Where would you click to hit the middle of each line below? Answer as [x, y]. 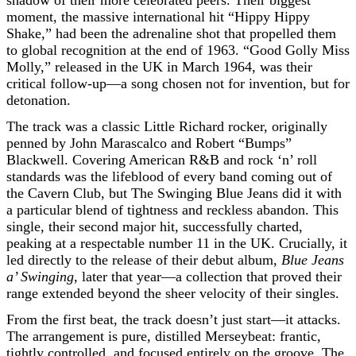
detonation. [39, 100]
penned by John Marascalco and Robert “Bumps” [149, 143]
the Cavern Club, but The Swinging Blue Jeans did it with [174, 193]
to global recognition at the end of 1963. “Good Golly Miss [178, 50]
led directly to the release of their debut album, [144, 260]
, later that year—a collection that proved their [208, 277]
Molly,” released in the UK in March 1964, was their [159, 67]
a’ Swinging [40, 277]
